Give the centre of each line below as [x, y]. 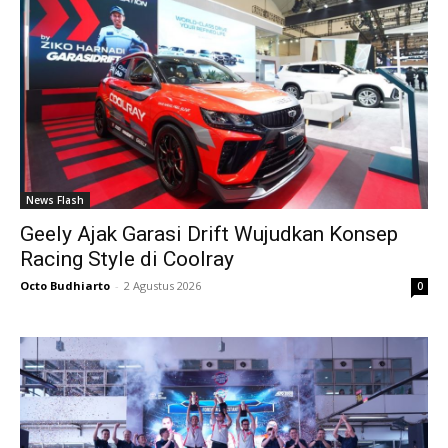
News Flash [55, 199]
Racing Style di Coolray [127, 258]
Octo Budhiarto [65, 285]
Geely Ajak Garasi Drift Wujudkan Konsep [209, 233]
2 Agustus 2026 [162, 285]
